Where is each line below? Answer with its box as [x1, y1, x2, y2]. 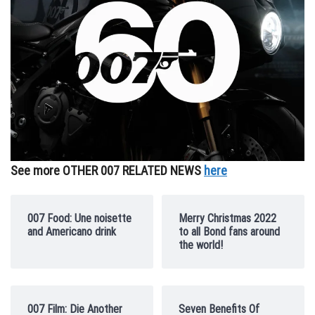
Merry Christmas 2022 [179, 212, 276, 225]
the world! [179, 238, 223, 252]
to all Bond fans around [179, 225, 280, 238]
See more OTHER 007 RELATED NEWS [11, 163, 204, 178]
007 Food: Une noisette [27, 212, 131, 225]
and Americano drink [27, 225, 116, 238]
